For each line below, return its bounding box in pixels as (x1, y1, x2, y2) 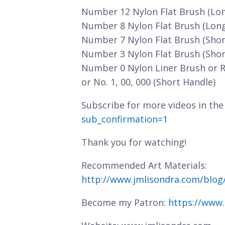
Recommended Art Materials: (81, 159, 207, 171)
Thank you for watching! (81, 136, 186, 148)
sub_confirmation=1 (81, 113, 168, 125)
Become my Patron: (81, 196, 168, 208)
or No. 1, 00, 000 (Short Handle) (81, 76, 215, 88)
